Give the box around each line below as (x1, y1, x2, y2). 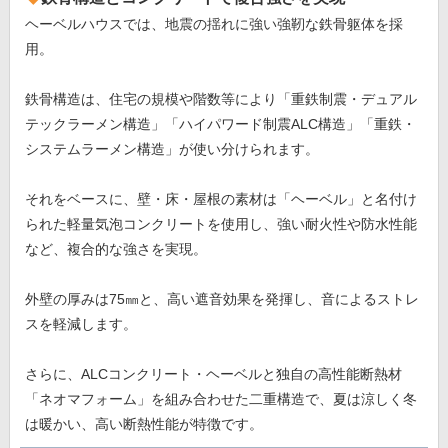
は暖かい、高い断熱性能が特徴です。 (24, 415, 263, 432)
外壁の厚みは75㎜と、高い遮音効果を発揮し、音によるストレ (24, 290, 419, 307)
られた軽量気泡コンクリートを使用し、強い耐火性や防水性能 (24, 215, 417, 232)
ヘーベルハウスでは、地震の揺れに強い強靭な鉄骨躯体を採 (24, 15, 403, 32)
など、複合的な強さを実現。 (24, 240, 207, 257)
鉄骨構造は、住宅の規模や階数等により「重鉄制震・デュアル (24, 90, 417, 107)
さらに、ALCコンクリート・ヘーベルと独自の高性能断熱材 (24, 365, 402, 382)
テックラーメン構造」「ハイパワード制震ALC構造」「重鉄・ (24, 115, 416, 132)
